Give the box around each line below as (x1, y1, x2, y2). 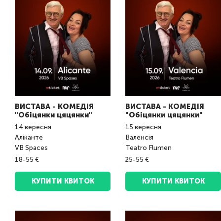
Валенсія (125, 133, 155, 142)
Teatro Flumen (125, 144, 172, 152)
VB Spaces (15, 144, 48, 152)
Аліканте (15, 133, 44, 142)
